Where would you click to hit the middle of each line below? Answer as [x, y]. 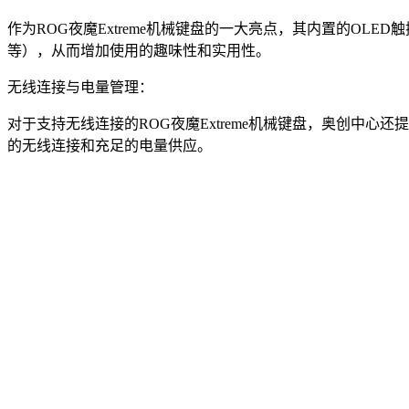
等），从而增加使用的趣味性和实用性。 [139, 50]
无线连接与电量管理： [80, 87]
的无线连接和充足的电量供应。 [110, 145]
